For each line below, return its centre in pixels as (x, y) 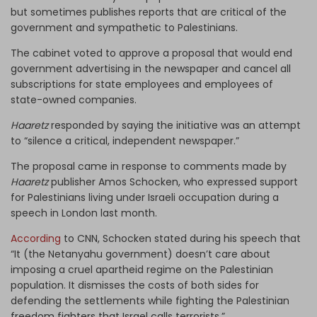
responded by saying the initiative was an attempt (176, 125)
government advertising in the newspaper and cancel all (151, 68)
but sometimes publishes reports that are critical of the (149, 12)
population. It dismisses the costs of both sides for (135, 285)
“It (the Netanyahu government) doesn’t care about (140, 254)
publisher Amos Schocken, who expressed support (174, 181)
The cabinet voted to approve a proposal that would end (151, 53)
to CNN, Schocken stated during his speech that (181, 238)
